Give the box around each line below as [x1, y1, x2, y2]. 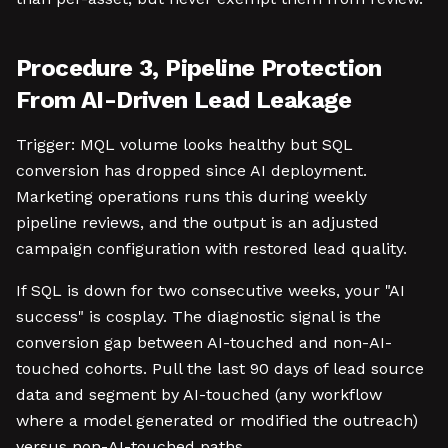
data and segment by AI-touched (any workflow [16, 385, 382, 404]
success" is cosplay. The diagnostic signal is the [16, 307, 381, 326]
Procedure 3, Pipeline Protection [16, 54, 382, 82]
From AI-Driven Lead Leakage [16, 86, 352, 114]
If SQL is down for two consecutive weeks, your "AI [16, 281, 405, 300]
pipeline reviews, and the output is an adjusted [16, 213, 379, 232]
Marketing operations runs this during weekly [16, 187, 367, 206]
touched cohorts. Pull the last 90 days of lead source [16, 359, 424, 378]
